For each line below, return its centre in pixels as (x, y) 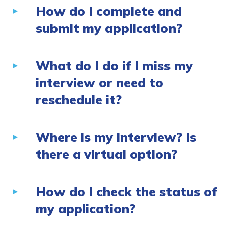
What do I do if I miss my (114, 66)
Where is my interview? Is (116, 137)
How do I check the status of (127, 192)
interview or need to (100, 83)
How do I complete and (109, 11)
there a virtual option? (106, 154)
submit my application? (109, 28)
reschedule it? (79, 100)
